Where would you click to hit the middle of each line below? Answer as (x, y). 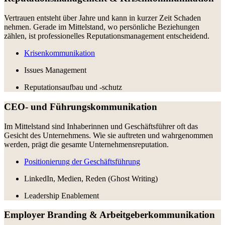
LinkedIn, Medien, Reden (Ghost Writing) (91, 178)
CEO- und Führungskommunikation (81, 106)
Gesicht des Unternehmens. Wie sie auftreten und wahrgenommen (108, 135)
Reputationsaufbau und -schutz (73, 87)
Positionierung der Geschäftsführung (82, 161)
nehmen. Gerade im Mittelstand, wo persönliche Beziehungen (102, 27)
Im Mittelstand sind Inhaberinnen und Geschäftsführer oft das (101, 126)
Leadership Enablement (62, 195)
